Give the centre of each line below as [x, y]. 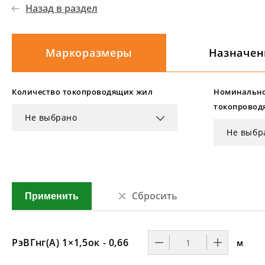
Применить [52, 196]
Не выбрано [51, 117]
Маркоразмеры [89, 52]
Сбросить [155, 196]
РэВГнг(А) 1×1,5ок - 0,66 [70, 242]
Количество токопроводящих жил [83, 92]
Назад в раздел [62, 8]
